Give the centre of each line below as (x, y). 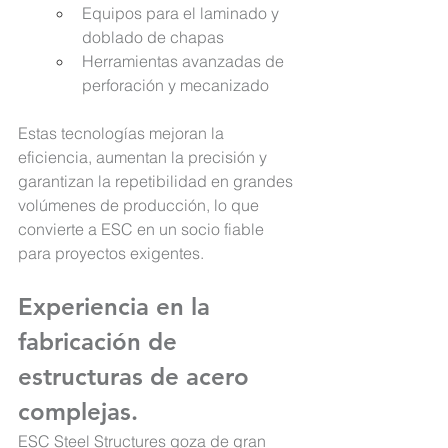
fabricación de (101, 342)
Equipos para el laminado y (182, 13)
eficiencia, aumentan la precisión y (144, 157)
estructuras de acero (137, 377)
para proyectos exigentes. (111, 253)
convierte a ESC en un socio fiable (143, 229)
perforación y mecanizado (175, 85)
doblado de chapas (153, 37)
